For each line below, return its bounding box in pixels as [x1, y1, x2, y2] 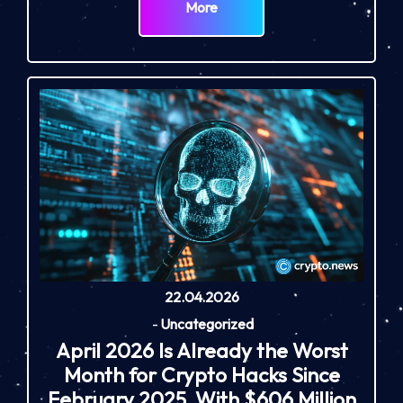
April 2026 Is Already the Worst [55, 337, 348, 364]
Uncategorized [159, 314, 254, 333]
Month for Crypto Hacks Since [63, 362, 340, 389]
